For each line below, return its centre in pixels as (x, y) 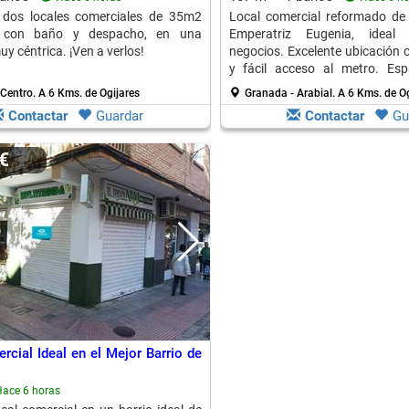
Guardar (120, 116)
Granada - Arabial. (291, 93)
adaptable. (259, 86)
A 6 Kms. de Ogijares (89, 93)
